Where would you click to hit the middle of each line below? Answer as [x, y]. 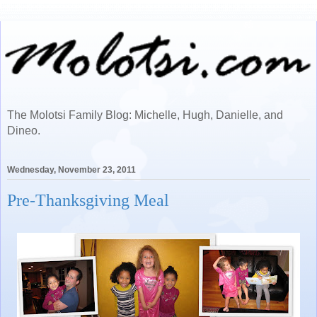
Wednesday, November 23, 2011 [71, 170]
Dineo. [24, 131]
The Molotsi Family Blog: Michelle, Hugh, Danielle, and [145, 115]
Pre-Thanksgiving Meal [88, 200]
